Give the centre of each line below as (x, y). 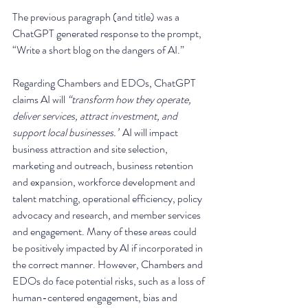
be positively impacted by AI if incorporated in (109, 248)
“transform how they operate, (130, 100)
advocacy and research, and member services (108, 215)
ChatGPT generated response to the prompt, (108, 34)
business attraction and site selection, (91, 149)
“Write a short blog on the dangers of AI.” (98, 50)
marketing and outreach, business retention (104, 166)
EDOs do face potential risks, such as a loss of (110, 281)
